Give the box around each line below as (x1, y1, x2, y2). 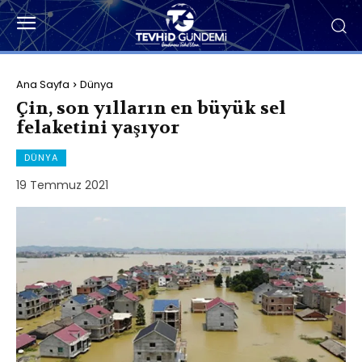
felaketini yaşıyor (16, 116, 179, 139)
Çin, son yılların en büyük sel (16, 96, 286, 120)
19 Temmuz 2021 (16, 176, 108, 193)
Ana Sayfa (16, 76, 69, 92)
